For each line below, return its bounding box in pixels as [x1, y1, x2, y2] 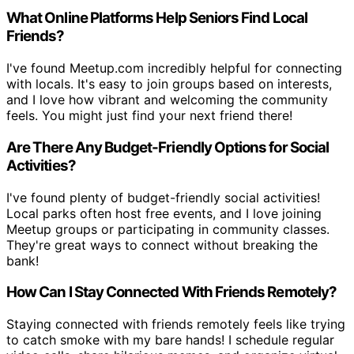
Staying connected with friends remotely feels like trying [6, 316, 345, 333]
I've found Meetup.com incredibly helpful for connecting [6, 60, 342, 77]
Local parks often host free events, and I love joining [6, 205, 322, 221]
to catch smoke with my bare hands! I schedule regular [6, 332, 334, 348]
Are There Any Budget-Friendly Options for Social [6, 137, 330, 156]
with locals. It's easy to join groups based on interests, [6, 76, 332, 92]
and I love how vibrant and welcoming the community [6, 92, 328, 108]
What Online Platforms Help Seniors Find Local [6, 9, 307, 28]
